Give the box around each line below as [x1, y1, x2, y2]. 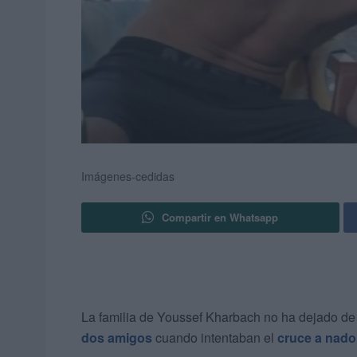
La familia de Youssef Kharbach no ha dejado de [81, 308, 355, 327]
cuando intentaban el [152, 328, 277, 347]
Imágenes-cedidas [81, 168, 175, 185]
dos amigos [81, 328, 152, 347]
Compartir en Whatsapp [162, 210, 279, 226]
